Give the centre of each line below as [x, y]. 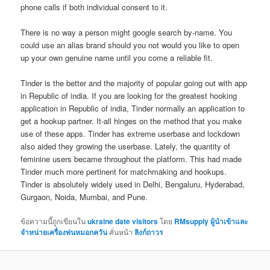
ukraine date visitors [123, 221]
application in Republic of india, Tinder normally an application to [133, 108]
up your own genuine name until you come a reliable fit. [117, 57]
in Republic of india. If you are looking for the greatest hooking [129, 95]
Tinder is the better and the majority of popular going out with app [134, 83]
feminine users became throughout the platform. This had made [131, 159]
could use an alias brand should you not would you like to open [130, 45]
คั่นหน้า [121, 231]
